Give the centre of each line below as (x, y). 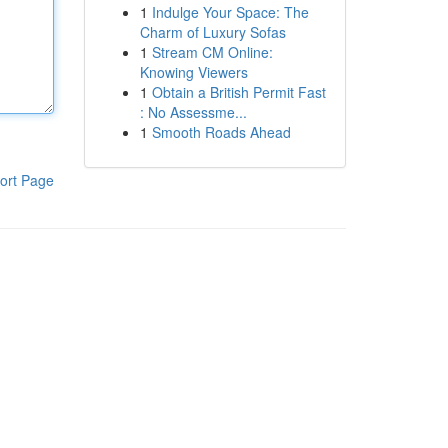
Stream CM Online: (212, 52)
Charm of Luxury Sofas (212, 32)
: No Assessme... (193, 112)
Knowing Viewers (193, 72)
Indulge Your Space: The (230, 12)
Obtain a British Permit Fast (238, 92)
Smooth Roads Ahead (221, 132)
